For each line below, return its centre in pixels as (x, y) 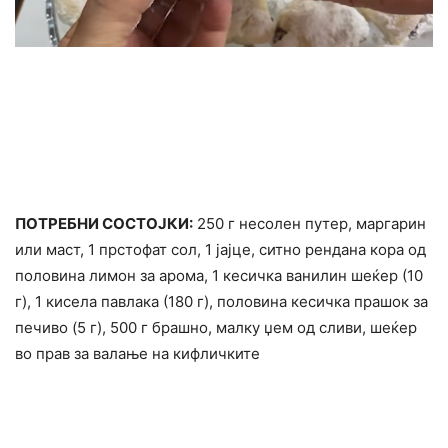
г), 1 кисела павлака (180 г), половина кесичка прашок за (221, 302)
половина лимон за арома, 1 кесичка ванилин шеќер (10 (219, 276)
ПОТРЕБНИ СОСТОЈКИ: (104, 224)
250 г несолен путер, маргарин (309, 224)
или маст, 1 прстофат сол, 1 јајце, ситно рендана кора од (220, 250)
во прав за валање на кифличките (137, 354)
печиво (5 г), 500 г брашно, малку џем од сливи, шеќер (216, 328)
